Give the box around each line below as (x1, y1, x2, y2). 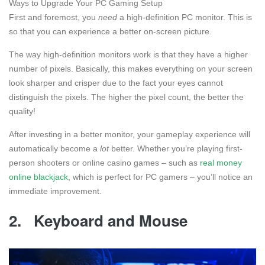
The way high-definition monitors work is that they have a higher (9, 50, 248, 60)
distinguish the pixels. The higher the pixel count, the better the (9, 92, 244, 102)
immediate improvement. (9, 186, 102, 196)
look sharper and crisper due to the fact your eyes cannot (9, 78, 223, 88)
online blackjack (9, 172, 68, 182)
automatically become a (9, 144, 100, 154)
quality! (9, 106, 35, 117)
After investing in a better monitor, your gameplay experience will (9, 130, 250, 140)
